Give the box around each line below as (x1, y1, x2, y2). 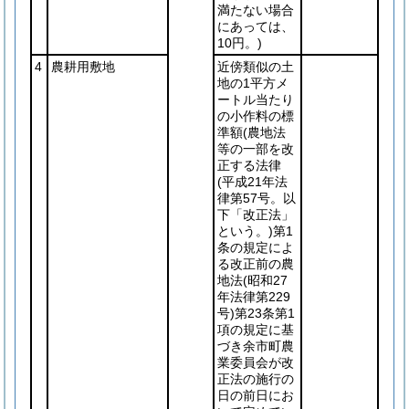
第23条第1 (235, 306, 295, 320)
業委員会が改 (217, 355, 294, 370)
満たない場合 (217, 3, 294, 17)
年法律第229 (217, 289, 290, 304)
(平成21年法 (217, 174, 288, 189)
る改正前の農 (217, 257, 294, 271)
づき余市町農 (217, 339, 294, 353)
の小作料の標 (217, 109, 294, 123)
